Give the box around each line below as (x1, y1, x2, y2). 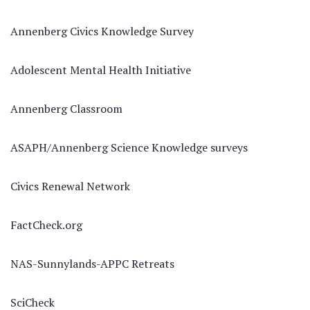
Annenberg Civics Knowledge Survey (10, 23, 194, 39)
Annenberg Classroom (10, 100, 122, 116)
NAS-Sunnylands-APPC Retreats (10, 255, 174, 271)
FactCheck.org (10, 217, 82, 232)
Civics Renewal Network (10, 178, 130, 194)
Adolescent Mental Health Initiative (10, 62, 191, 77)
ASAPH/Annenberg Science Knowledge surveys (10, 139, 248, 155)
